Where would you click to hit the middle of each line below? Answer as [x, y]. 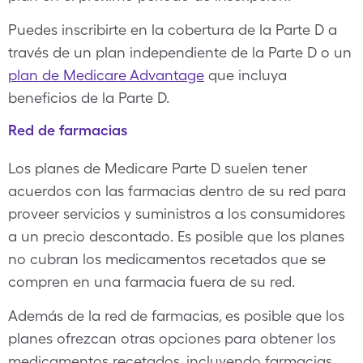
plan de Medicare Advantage [106, 75]
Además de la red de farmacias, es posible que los [176, 316]
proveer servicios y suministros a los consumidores [177, 214]
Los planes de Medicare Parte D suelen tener [158, 168]
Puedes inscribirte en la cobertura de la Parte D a [173, 30]
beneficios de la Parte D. [89, 98]
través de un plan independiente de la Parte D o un [180, 52]
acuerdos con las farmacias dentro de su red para [177, 191]
